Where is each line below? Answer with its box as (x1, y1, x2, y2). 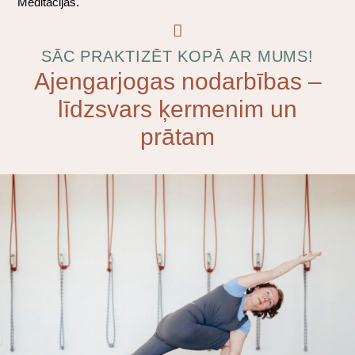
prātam (140, 123, 215, 150)
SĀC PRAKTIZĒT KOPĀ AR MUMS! (40, 47, 315, 65)
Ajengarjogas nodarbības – (33, 67, 322, 94)
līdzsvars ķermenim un (58, 95, 297, 122)
